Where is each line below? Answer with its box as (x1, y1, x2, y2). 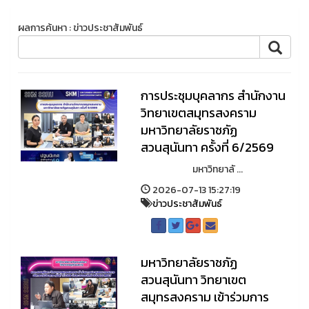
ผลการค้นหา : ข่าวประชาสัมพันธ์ (18, 21, 143, 35)
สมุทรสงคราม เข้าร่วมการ (140, 288, 269, 306)
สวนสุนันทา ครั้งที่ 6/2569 (140, 138, 274, 157)
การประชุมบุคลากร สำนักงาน (140, 86, 286, 105)
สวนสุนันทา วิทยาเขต (140, 270, 246, 289)
